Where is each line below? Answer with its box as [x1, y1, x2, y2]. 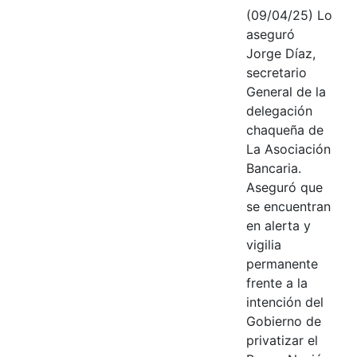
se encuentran [245, 198, 331, 214]
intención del [245, 293, 324, 310]
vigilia [245, 236, 281, 253]
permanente [245, 255, 318, 272]
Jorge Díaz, [245, 45, 316, 61]
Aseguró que [245, 178, 323, 195]
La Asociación [245, 140, 331, 157]
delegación [245, 102, 312, 119]
